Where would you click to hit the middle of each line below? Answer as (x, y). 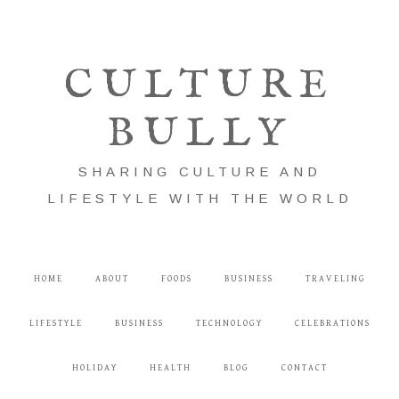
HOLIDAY (94, 368)
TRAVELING (335, 279)
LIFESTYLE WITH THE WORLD (199, 198)
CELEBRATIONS (332, 323)
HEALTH (170, 368)
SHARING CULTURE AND (199, 171)
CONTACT (304, 368)
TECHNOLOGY (229, 323)
